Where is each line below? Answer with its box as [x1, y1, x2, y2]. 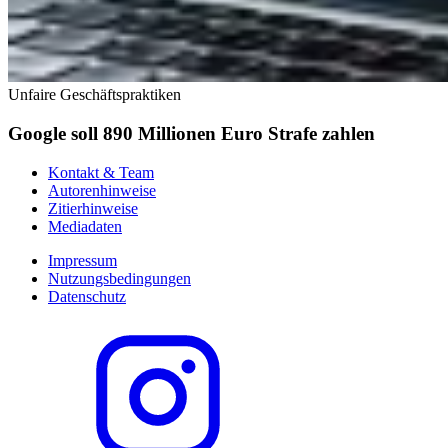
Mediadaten [48, 217, 122, 235]
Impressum [48, 251, 117, 269]
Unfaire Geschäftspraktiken [8, 86, 181, 104]
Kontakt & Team [48, 163, 154, 181]
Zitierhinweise [48, 199, 138, 217]
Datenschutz [48, 287, 126, 305]
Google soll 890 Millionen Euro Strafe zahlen [8, 122, 375, 144]
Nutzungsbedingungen [48, 269, 191, 287]
